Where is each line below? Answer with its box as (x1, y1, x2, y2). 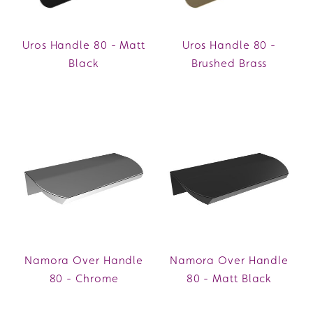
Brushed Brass (191, 57, 268, 71)
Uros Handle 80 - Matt (22, 38, 145, 52)
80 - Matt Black (186, 272, 272, 286)
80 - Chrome (49, 272, 119, 286)
